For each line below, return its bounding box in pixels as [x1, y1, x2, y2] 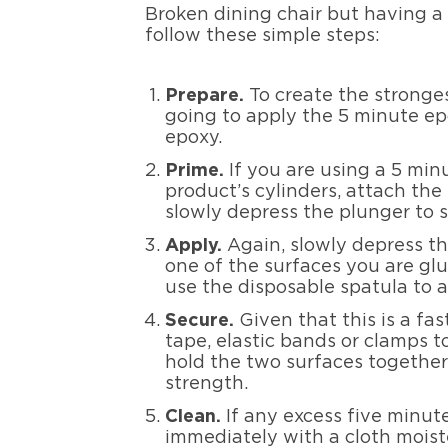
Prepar [165, 87, 229, 106]
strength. [165, 375, 249, 394]
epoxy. [165, 129, 223, 148]
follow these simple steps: [145, 26, 381, 45]
